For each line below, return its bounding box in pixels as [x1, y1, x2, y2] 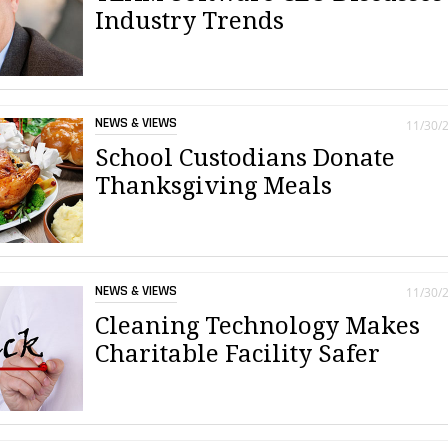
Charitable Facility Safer [95, 339, 381, 368]
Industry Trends [95, 6, 285, 35]
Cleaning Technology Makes [95, 311, 421, 340]
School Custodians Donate [95, 144, 396, 173]
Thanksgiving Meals [95, 172, 333, 201]
